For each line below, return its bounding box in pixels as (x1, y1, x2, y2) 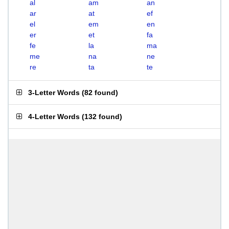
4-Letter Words (28, 112, 80, 121)
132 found (84, 112, 120, 121)
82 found (84, 88, 116, 97)
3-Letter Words (28, 88, 80, 97)
